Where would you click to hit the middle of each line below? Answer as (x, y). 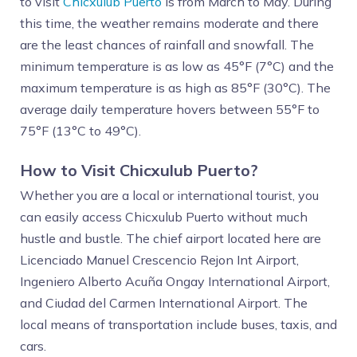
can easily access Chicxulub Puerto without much (164, 217)
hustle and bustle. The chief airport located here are (171, 238)
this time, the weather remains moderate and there (169, 23)
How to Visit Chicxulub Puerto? (143, 170)
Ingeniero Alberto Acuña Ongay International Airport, (175, 281)
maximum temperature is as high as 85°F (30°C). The (175, 88)
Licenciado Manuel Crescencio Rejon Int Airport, (159, 260)
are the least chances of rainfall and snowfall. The (167, 45)
